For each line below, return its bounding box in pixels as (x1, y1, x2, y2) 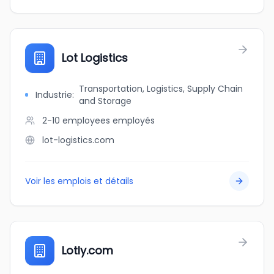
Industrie (35, 89, 72, 101)
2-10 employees (42, 114, 110, 127)
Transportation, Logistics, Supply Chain (78, 83, 243, 95)
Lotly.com (62, 243, 113, 258)
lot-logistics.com (42, 134, 114, 146)
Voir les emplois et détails (25, 175, 133, 187)
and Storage (78, 95, 131, 107)
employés (113, 114, 155, 127)
